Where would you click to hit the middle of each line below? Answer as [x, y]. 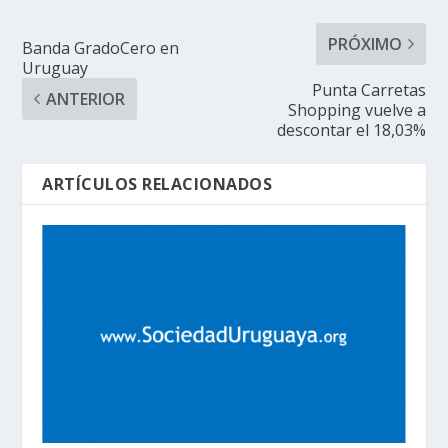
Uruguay [55, 67]
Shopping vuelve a [356, 109]
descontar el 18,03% [351, 129]
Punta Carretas [368, 89]
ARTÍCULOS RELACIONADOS [157, 183]
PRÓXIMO [364, 43]
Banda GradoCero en [101, 47]
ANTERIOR [86, 98]
